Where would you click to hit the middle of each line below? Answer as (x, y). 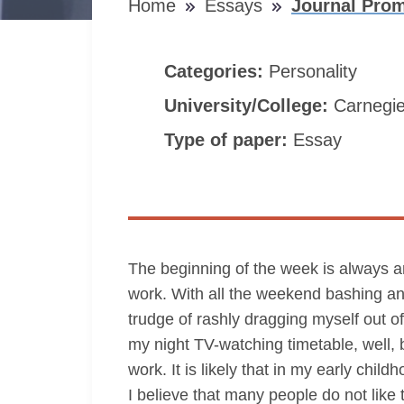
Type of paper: (229, 140)
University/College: (249, 106)
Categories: (216, 71)
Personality (316, 71)
